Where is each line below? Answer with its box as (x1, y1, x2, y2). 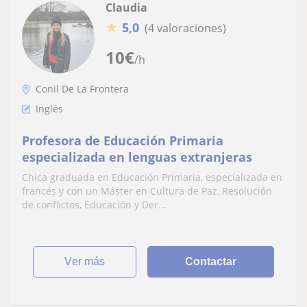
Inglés (36, 102, 63, 115)
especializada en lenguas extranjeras (22, 149, 252, 165)
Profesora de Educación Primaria (22, 132, 223, 149)
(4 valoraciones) (145, 20, 226, 36)
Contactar (185, 256, 237, 267)
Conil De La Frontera (36, 82, 129, 95)
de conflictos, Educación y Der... (22, 198, 167, 211)
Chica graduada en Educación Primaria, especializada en (22, 171, 282, 184)
